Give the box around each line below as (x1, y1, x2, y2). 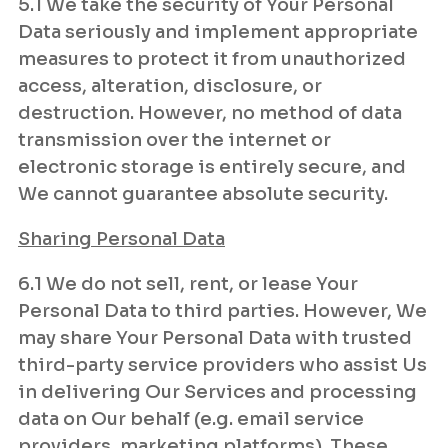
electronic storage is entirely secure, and (18, 156, 406, 178)
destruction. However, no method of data (18, 102, 402, 124)
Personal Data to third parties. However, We (18, 300, 427, 322)
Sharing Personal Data (18, 228, 225, 250)
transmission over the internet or (18, 129, 331, 151)
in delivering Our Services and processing (18, 381, 417, 403)
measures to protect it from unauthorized (18, 48, 406, 70)
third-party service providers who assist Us (18, 354, 427, 376)
